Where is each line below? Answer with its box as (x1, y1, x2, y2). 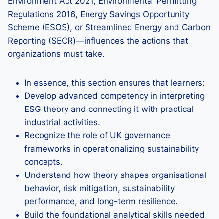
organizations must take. (8, 49, 105, 59)
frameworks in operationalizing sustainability (24, 144, 199, 153)
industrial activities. (24, 117, 100, 127)
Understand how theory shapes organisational (24, 170, 206, 180)
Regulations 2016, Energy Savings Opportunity (8, 9, 189, 19)
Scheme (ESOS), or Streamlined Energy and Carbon (8, 22, 211, 32)
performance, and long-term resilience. (24, 197, 178, 206)
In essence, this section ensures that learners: (24, 78, 205, 88)
